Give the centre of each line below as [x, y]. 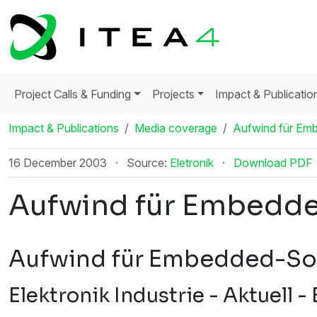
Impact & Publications [64, 128]
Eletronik [192, 163]
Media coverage [176, 128]
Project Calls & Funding [73, 94]
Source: [147, 163]
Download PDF [273, 163]
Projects [173, 94]
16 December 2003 [59, 163]
